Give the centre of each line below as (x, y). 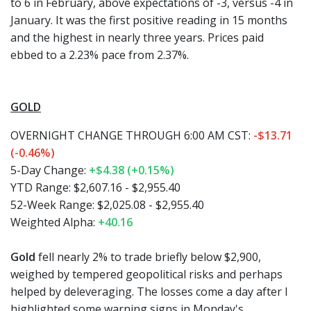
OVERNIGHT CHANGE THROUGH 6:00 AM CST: (132, 135)
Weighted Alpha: (54, 222)
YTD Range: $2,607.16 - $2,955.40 (95, 187)
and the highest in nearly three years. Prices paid (137, 37)
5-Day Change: (48, 170)
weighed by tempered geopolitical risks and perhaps (146, 274)
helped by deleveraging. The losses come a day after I (149, 291)
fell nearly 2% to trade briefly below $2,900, (148, 257)
